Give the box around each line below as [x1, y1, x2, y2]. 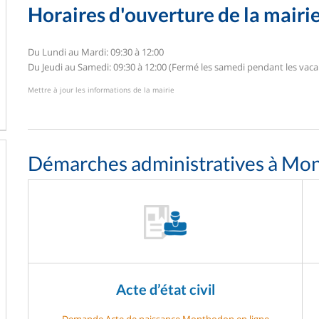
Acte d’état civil [115, 280, 215, 298]
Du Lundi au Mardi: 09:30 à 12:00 [28, 45, 164, 58]
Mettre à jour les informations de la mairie [28, 84, 174, 95]
